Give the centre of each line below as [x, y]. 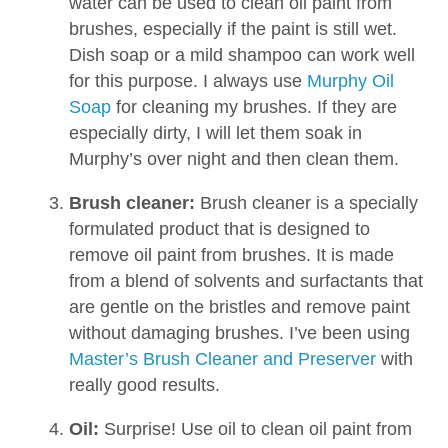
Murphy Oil [350, 80]
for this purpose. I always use [187, 80]
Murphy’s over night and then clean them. [233, 158]
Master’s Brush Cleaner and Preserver [222, 358]
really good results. [144, 384]
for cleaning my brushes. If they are [253, 106]
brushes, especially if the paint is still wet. [232, 28]
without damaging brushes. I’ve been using [239, 332]
